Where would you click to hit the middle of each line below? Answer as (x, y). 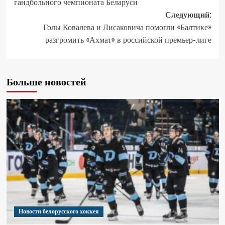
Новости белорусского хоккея (59, 212)
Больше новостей (46, 82)
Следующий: (188, 15)
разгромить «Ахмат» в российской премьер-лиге (128, 40)
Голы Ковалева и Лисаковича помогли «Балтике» (127, 27)
